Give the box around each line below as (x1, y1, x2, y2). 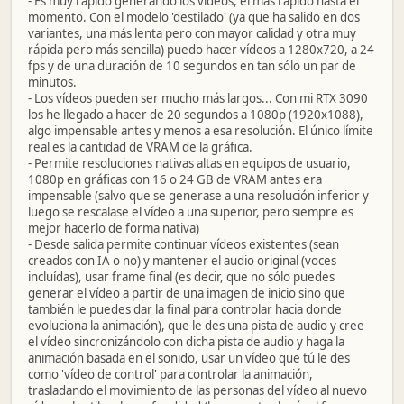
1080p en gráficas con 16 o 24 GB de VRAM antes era (28, 171, 322, 188)
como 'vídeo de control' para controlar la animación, (28, 366, 313, 382)
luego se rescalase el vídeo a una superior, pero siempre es (28, 204, 353, 220)
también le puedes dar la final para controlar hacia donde (28, 301, 342, 317)
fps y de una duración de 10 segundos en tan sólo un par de (28, 58, 356, 74)
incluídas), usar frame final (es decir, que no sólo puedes (28, 269, 335, 285)
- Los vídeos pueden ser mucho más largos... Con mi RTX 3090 (28, 90, 368, 106)
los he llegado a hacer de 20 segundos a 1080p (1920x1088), (28, 106, 363, 123)
